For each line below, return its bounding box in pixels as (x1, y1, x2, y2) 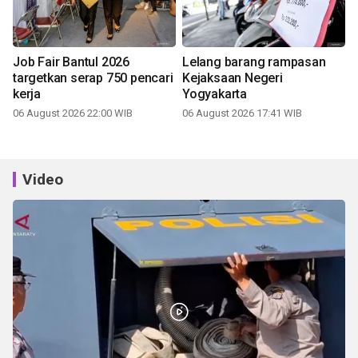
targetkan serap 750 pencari (13, 70, 173, 86)
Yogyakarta (182, 86, 247, 101)
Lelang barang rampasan (182, 54, 326, 70)
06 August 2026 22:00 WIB (13, 106, 133, 119)
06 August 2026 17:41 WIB (182, 106, 302, 119)
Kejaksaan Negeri (182, 70, 283, 86)
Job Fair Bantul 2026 (13, 54, 129, 70)
